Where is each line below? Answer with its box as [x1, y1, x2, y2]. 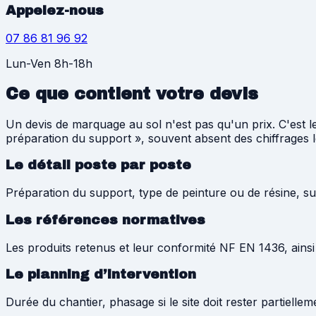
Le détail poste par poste [6, 158, 191, 173]
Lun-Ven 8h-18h [6, 56, 92, 71]
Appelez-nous [6, 4, 104, 18]
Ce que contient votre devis [6, 84, 258, 103]
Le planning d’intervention [6, 267, 196, 282]
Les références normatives [6, 212, 205, 227]
